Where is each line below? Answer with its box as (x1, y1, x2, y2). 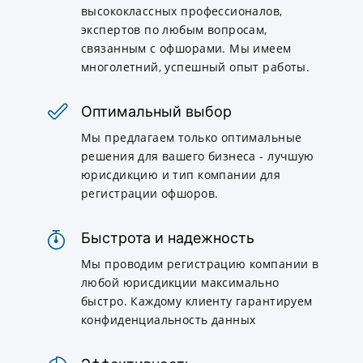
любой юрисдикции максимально (81, 275, 280, 291)
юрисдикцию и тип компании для (81, 167, 281, 183)
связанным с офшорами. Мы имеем (81, 41, 292, 57)
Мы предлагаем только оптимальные (81, 130, 302, 146)
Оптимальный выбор (81, 103, 232, 121)
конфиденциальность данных (81, 312, 256, 328)
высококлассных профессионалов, (81, 3, 283, 19)
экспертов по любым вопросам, (81, 22, 267, 38)
